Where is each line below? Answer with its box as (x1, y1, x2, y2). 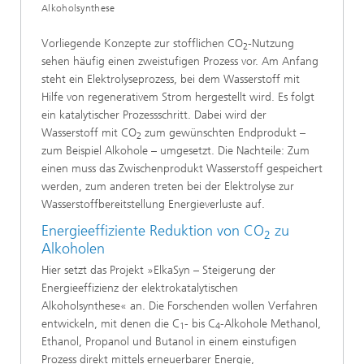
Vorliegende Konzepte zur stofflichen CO (41, 37, 243, 51)
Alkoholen (41, 240, 105, 258)
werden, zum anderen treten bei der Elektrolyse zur (41, 180, 294, 194)
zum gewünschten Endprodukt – (141, 126, 305, 141)
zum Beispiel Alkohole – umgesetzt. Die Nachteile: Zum (41, 144, 310, 158)
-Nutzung (248, 37, 294, 51)
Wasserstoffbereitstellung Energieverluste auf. (41, 197, 265, 212)
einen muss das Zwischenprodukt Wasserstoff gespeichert (41, 162, 323, 176)
